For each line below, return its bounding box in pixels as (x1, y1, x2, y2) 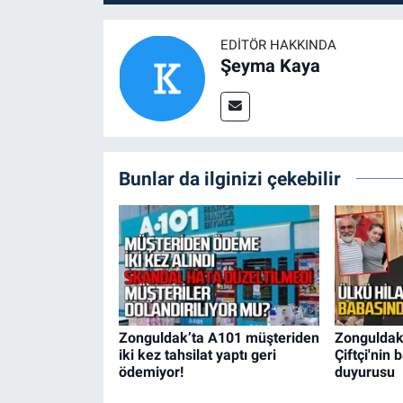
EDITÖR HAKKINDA (219, 36, 336, 53)
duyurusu (334, 363, 395, 381)
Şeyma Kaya (219, 54, 320, 76)
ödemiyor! (118, 363, 184, 381)
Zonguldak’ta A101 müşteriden (118, 328, 319, 346)
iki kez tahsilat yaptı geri (118, 345, 276, 363)
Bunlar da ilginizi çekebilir (118, 166, 341, 190)
